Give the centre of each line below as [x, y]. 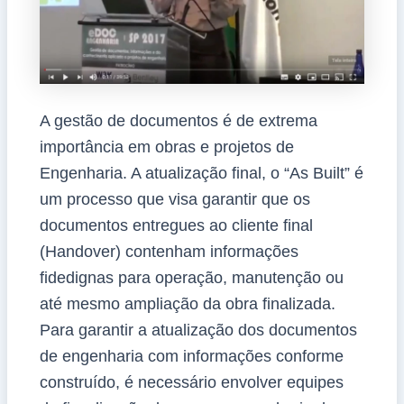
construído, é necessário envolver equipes [191, 382]
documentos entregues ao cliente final [176, 225]
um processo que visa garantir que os [174, 199]
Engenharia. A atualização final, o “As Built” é [201, 173]
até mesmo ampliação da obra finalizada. [187, 303]
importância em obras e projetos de [166, 147]
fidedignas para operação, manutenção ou [191, 277]
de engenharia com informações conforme [191, 356]
